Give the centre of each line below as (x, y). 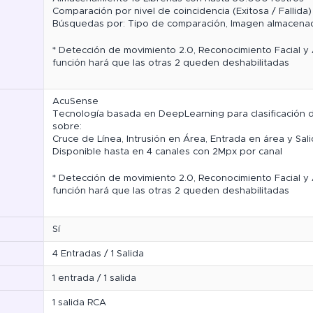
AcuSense (75, 102)
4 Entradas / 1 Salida (98, 254)
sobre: (67, 127)
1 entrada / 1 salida (94, 278)
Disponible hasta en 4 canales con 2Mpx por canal (167, 152)
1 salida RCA (79, 303)
